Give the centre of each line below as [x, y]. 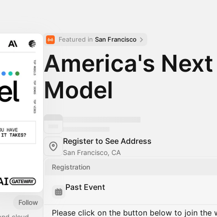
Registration [71, 167]
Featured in [77, 39]
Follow [28, 202]
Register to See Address [107, 141]
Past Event [85, 187]
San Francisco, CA [92, 152]
